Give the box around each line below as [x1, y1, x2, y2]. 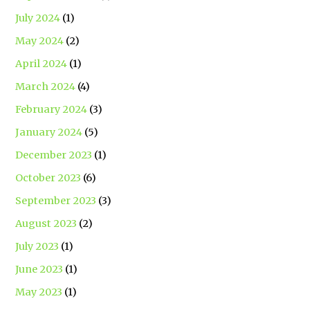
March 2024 [15, 80, 76, 93]
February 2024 [15, 103, 88, 116]
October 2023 [15, 172, 82, 185]
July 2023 [15, 240, 60, 253]
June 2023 [15, 263, 64, 276]
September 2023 [15, 194, 97, 208]
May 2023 [15, 286, 63, 299]
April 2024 [15, 57, 68, 71]
